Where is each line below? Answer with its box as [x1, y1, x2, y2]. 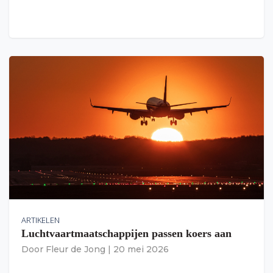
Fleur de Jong [46, 244, 105, 255]
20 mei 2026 [113, 244, 169, 255]
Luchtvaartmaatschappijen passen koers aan [21, 227, 232, 240]
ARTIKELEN [21, 214, 60, 226]
